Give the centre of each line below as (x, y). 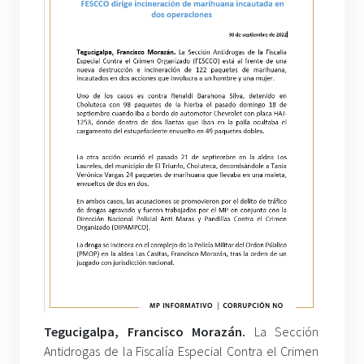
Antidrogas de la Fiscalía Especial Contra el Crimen (182, 351)
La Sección (286, 332)
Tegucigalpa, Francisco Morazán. (149, 332)
